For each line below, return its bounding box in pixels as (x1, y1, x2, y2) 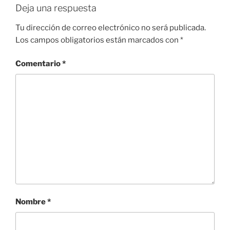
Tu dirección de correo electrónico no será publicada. (15, 23, 206, 32)
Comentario (15, 59, 62, 69)
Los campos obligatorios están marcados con (15, 35, 180, 45)
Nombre (15, 197, 47, 207)
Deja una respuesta (15, 3, 97, 14)
